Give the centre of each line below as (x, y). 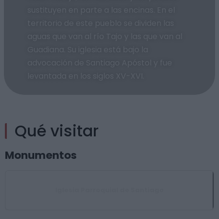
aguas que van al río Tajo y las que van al (105, 36)
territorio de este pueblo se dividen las (101, 23)
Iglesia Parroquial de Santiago (109, 190)
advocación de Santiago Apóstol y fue (100, 63)
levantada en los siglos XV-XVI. (86, 76)
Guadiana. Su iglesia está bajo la (88, 49)
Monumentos (41, 155)
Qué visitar (57, 131)
